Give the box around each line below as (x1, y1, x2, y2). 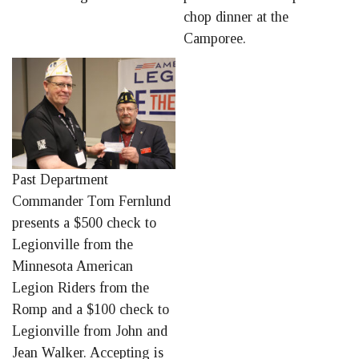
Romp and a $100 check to (12, 301, 169, 317)
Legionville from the (12, 236, 133, 252)
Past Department (12, 171, 108, 188)
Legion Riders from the (12, 279, 149, 296)
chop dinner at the (184, 9, 288, 25)
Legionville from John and (12, 322, 167, 339)
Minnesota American (12, 257, 133, 274)
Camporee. (184, 30, 246, 46)
